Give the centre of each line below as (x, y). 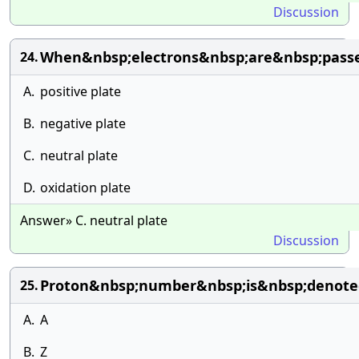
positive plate (81, 91)
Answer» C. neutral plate (94, 220)
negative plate (83, 123)
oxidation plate (85, 188)
